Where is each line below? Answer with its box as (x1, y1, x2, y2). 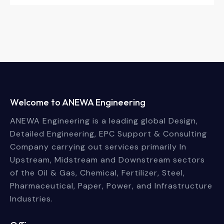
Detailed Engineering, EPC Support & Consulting (10, 128, 207, 139)
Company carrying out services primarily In (10, 141, 186, 152)
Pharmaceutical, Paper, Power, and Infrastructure (10, 180, 212, 191)
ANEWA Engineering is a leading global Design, (10, 115, 198, 126)
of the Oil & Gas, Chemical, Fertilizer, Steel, (10, 167, 185, 178)
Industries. (10, 193, 53, 204)
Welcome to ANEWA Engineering (10, 96, 145, 108)
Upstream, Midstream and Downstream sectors (10, 154, 205, 165)
